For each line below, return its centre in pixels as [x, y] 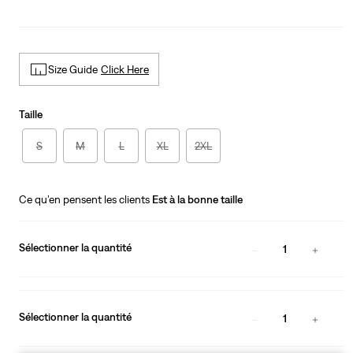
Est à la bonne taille [197, 200]
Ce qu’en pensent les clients [85, 200]
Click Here [125, 69]
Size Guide [73, 69]
